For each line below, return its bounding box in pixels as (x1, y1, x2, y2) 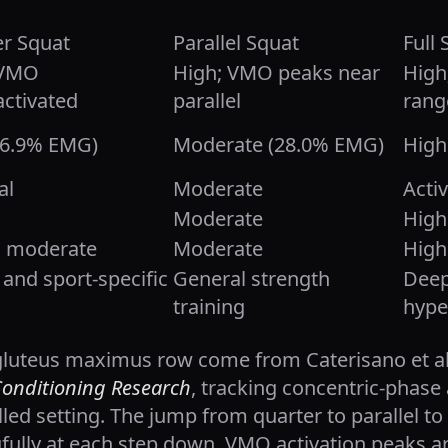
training (173, 293, 245, 320)
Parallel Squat (173, 29, 299, 56)
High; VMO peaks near (173, 59, 380, 86)
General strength (173, 265, 330, 292)
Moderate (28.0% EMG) (173, 131, 384, 158)
